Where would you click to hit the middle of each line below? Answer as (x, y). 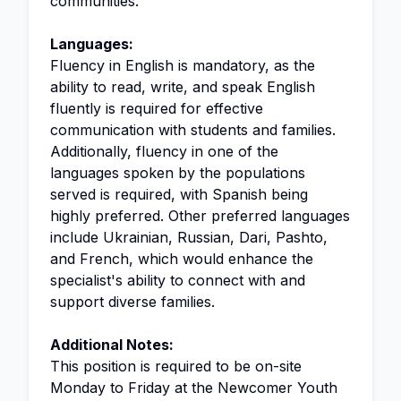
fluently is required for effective (157, 108)
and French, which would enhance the (182, 259)
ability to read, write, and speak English (183, 87)
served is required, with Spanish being (179, 194)
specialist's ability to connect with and (178, 280)
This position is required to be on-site (176, 366)
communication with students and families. (193, 130)
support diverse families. (132, 302)
